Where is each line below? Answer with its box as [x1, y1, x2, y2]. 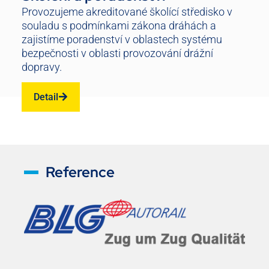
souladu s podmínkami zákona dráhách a [22, 19, 216, 32]
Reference [46, 162, 115, 181]
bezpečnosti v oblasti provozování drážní [22, 46, 213, 59]
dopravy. [22, 60, 62, 73]
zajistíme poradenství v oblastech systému [22, 32, 222, 46]
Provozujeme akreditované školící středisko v [22, 5, 232, 18]
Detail [34, 91, 58, 103]
